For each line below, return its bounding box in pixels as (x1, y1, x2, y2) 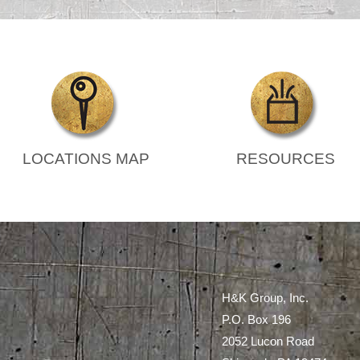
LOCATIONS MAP (22, 150, 150, 168)
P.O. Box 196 (222, 312, 291, 326)
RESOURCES (235, 150, 335, 168)
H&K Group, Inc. (222, 290, 309, 305)
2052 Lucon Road (222, 333, 314, 348)
